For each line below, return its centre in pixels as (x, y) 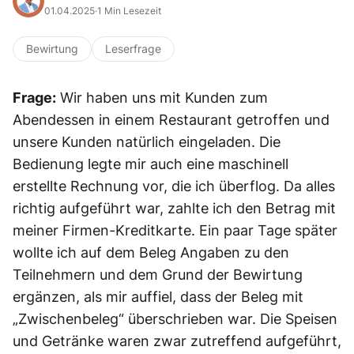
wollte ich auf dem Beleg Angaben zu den (151, 252)
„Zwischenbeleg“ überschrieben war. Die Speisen (175, 319)
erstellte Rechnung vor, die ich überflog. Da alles (174, 186)
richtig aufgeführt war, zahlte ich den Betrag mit (174, 208)
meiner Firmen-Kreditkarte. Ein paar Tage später (175, 230)
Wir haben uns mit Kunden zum (162, 98)
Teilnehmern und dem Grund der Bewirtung (158, 275)
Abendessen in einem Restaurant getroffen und (171, 120)
